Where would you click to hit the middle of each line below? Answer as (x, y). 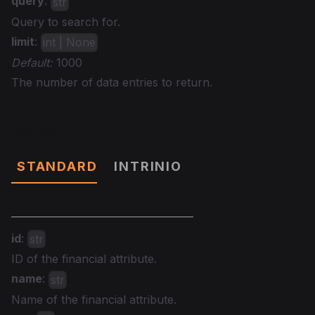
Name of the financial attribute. (94, 299)
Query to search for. (66, 22)
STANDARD (57, 166)
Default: (32, 62)
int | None (70, 43)
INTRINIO (148, 166)
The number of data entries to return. (112, 82)
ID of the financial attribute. (84, 259)
